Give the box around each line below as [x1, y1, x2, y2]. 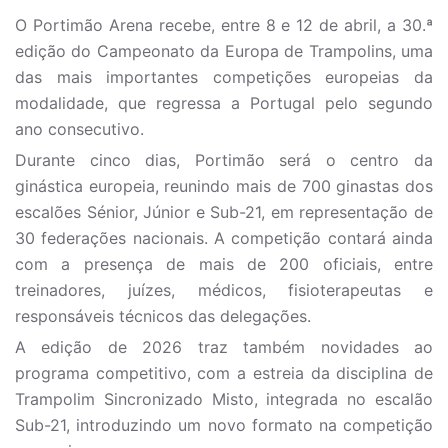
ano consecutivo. [15, 119, 144, 139]
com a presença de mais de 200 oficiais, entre [15, 254, 433, 274]
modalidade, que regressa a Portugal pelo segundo [15, 93, 433, 113]
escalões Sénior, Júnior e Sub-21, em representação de [15, 202, 433, 222]
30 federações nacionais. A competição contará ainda [15, 228, 433, 248]
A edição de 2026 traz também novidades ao [15, 337, 433, 357]
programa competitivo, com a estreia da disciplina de [15, 363, 433, 383]
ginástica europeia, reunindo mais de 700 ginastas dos [15, 176, 433, 196]
